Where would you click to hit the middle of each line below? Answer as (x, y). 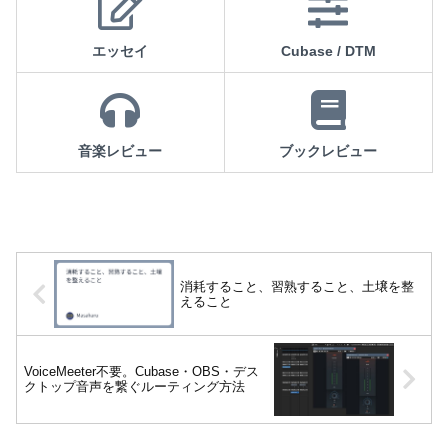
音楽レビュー (120, 151)
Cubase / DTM (328, 51)
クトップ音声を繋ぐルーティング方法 (134, 387)
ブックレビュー (328, 151)
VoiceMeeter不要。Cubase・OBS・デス (141, 372)
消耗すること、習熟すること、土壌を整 (297, 287)
